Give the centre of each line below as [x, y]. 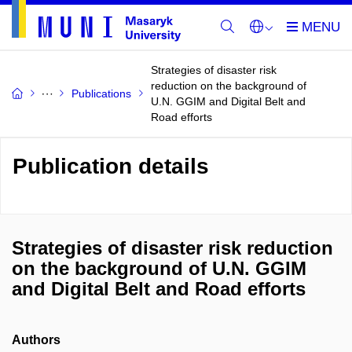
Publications [101, 93]
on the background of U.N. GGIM [159, 268]
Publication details [111, 166]
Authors [36, 340]
